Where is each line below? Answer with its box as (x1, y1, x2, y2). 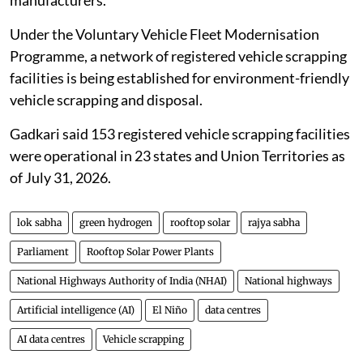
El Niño (152, 303, 187, 316)
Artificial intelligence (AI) (17, 303, 135, 316)
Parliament (17, 245, 69, 258)
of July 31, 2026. (10, 168, 111, 186)
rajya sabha (248, 216, 300, 228)
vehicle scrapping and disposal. (10, 90, 203, 109)
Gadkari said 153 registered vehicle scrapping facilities (10, 124, 350, 143)
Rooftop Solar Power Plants (87, 245, 214, 258)
